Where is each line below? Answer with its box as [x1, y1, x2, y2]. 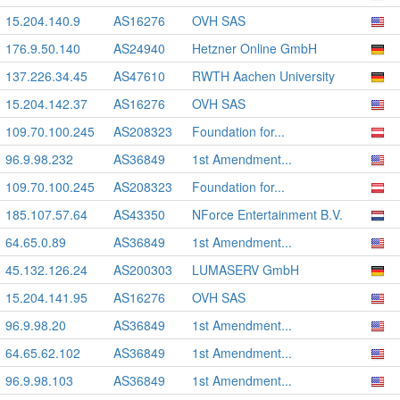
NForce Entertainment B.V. [192, 205, 343, 223]
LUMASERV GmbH [192, 261, 299, 279]
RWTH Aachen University [192, 67, 335, 85]
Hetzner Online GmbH [192, 39, 317, 57]
